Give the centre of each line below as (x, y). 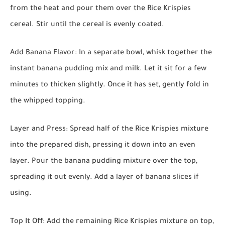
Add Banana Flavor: (43, 53)
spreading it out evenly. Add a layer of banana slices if (104, 178)
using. (21, 194)
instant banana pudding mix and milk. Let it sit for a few (108, 70)
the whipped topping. (48, 102)
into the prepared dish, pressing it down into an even (103, 146)
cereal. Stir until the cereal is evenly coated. (87, 25)
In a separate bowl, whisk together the (144, 53)
